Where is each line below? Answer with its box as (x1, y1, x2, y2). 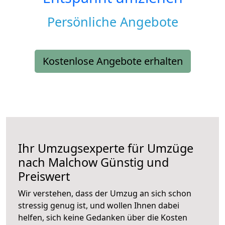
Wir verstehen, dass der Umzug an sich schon (18, 188, 191, 199)
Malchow (48, 154, 97, 171)
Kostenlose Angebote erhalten (42, 54, 183, 68)
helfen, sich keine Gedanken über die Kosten (18, 212, 187, 223)
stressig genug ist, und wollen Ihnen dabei (18, 200, 179, 211)
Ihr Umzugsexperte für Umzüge (18, 140, 193, 157)
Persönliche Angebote (47, 13, 178, 31)
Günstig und (97, 154, 169, 171)
